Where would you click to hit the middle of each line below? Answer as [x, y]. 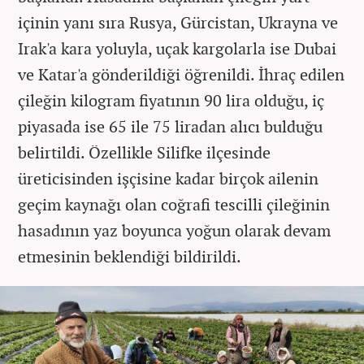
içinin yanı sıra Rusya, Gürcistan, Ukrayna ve [178, 22]
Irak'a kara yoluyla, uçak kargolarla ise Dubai [177, 48]
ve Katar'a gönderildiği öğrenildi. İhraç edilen [181, 74]
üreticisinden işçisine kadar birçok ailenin [168, 178]
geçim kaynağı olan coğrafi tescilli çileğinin [174, 204]
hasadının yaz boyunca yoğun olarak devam [174, 230]
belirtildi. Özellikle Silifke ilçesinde [144, 152]
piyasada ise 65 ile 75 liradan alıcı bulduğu [170, 126]
